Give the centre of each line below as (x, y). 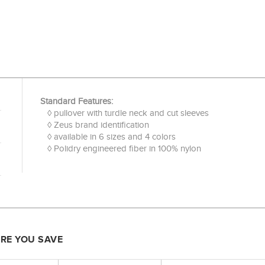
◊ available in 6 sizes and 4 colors (108, 137)
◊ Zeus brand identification (94, 125)
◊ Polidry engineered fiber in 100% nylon (120, 149)
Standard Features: (76, 102)
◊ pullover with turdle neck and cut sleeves (124, 114)
